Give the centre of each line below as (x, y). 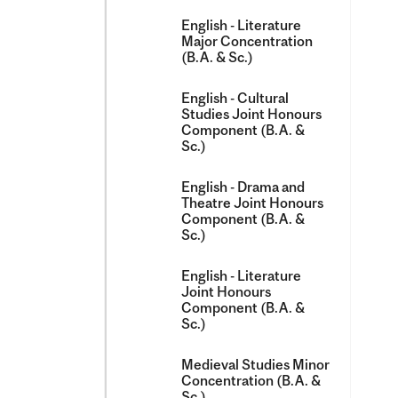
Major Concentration (247, 41)
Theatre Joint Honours (252, 203)
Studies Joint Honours (251, 114)
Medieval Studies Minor (255, 364)
